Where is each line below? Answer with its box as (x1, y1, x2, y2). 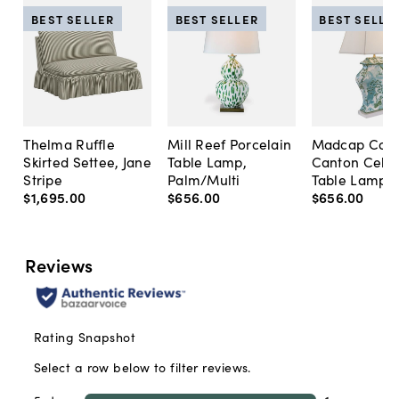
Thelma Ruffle (23, 134, 115, 154)
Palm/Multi (167, 169, 240, 190)
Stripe (23, 169, 63, 190)
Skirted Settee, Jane (23, 151, 151, 172)
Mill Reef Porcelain (167, 134, 292, 154)
